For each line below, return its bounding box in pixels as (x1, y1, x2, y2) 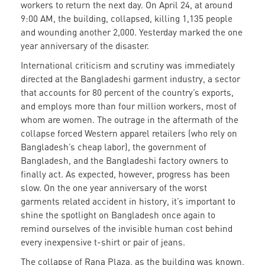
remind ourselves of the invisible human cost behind (21, 223, 232, 234)
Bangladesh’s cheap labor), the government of (21, 141, 206, 153)
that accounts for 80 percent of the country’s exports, (21, 87, 234, 98)
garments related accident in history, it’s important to (21, 196, 235, 207)
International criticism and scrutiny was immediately (21, 60, 235, 71)
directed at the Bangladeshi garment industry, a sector (21, 73, 240, 85)
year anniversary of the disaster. (21, 40, 149, 51)
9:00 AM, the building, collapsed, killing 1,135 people (21, 13, 232, 24)
